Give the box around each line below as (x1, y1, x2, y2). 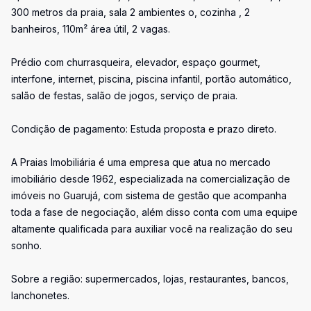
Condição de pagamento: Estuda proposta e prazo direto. (11, 123, 276, 135)
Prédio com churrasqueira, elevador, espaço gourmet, (11, 56, 260, 68)
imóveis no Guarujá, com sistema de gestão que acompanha (11, 190, 287, 201)
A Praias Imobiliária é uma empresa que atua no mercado (11, 156, 271, 168)
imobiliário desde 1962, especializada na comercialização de (11, 173, 290, 185)
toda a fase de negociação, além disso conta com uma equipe (11, 206, 298, 218)
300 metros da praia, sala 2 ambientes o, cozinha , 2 (11, 6, 250, 18)
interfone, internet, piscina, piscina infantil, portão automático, (11, 73, 292, 85)
